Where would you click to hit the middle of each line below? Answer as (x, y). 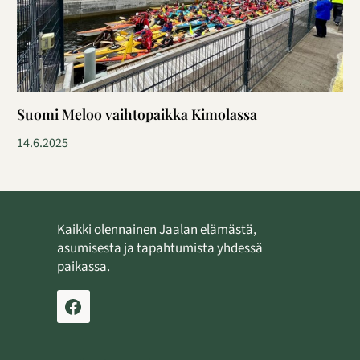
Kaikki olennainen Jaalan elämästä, (156, 230)
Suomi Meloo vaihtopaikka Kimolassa (137, 114)
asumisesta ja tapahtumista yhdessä (160, 249)
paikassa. (83, 267)
